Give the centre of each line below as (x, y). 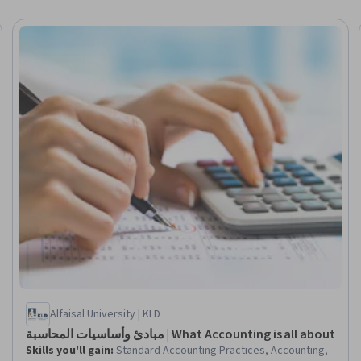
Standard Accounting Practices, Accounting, (222, 350)
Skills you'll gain (68, 350)
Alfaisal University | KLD (105, 314)
